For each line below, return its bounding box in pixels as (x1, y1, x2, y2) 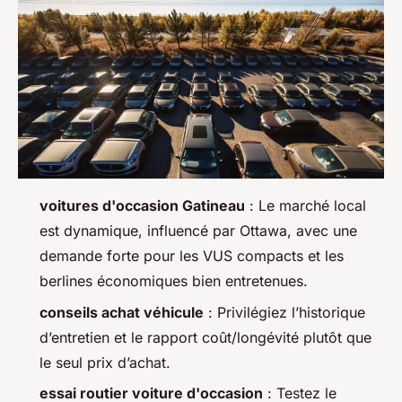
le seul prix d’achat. (39, 353, 170, 371)
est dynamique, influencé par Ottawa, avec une (39, 222, 357, 240)
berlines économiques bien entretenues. (39, 272, 308, 291)
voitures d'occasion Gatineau (39, 197, 245, 215)
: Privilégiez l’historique (204, 302, 365, 321)
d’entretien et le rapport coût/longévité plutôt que (39, 328, 371, 346)
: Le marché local (245, 197, 366, 215)
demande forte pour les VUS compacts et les (39, 247, 344, 266)
